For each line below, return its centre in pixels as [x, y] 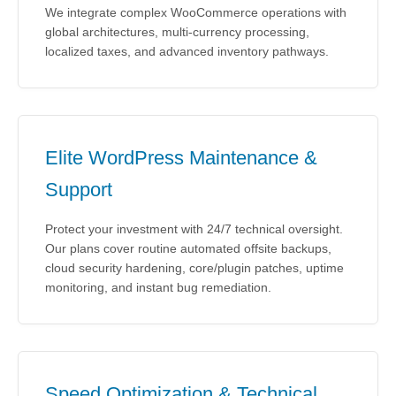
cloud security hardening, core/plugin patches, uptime [194, 268]
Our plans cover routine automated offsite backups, [188, 248]
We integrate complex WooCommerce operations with [196, 12]
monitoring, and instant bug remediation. [158, 287]
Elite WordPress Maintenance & [181, 158]
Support [79, 190]
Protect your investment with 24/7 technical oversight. [194, 229]
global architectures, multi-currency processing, [177, 32]
